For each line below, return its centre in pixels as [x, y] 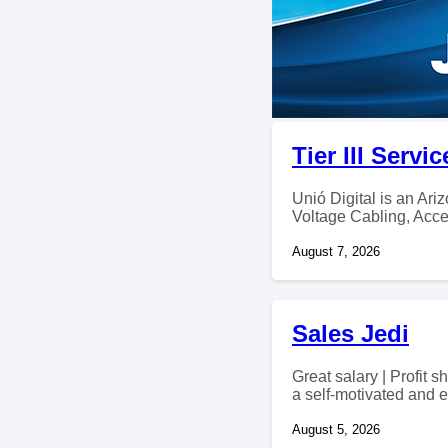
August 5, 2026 [336, 429]
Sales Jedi [350, 333]
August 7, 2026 [336, 251]
